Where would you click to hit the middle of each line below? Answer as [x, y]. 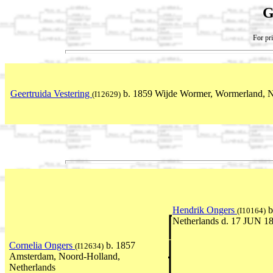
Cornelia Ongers [42, 246]
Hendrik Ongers [205, 210]
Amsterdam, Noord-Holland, [65, 257]
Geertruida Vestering [51, 93]
